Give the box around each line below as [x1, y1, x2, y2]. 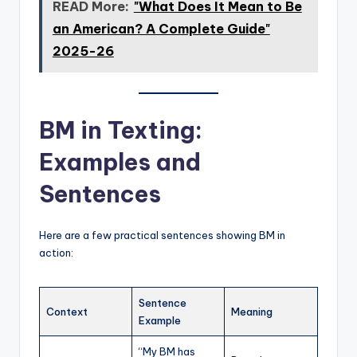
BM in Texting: [39, 116, 202, 145]
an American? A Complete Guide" [52, 21, 270, 37]
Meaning [231, 305, 273, 318]
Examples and [39, 147, 201, 177]
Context [46, 305, 88, 318]
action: [39, 246, 73, 259]
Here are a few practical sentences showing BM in [39, 229, 285, 241]
